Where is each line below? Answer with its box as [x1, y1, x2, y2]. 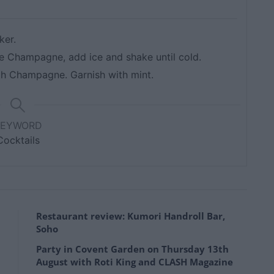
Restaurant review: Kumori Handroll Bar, [36, 209, 225, 222]
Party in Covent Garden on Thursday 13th [36, 242, 229, 255]
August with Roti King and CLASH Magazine [36, 255, 233, 268]
